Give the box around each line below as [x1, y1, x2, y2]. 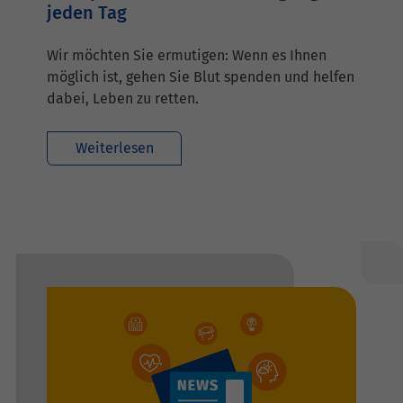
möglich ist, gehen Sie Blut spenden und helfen [47, 68, 354, 86]
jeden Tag [47, 2, 127, 24]
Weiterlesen [75, 139, 154, 157]
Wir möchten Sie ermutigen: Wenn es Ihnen [47, 47, 327, 65]
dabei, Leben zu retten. [47, 90, 199, 108]
